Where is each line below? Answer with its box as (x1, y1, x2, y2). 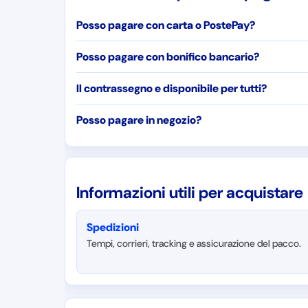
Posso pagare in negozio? (76, 113, 203, 127)
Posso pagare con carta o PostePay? (76, 18, 256, 32)
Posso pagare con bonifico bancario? (76, 49, 261, 64)
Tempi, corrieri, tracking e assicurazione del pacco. (87, 237, 302, 250)
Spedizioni (87, 220, 140, 234)
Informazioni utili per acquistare (76, 182, 304, 203)
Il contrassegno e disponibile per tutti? (76, 81, 268, 96)
